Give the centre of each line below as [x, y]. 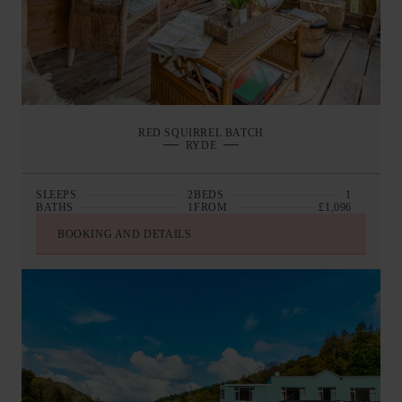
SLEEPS [57, 194]
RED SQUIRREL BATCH [201, 132]
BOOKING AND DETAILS [125, 234]
